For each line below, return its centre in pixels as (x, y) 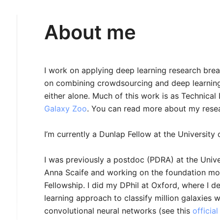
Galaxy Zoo (66, 108)
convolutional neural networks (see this (119, 210)
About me (90, 32)
